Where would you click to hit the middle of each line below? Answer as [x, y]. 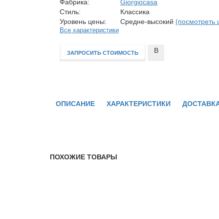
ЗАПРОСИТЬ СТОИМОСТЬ [103, 53]
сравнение [165, 62]
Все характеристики [89, 31]
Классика [134, 12]
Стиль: [70, 12]
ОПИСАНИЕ [75, 104]
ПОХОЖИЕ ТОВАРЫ [84, 157]
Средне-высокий [147, 22]
